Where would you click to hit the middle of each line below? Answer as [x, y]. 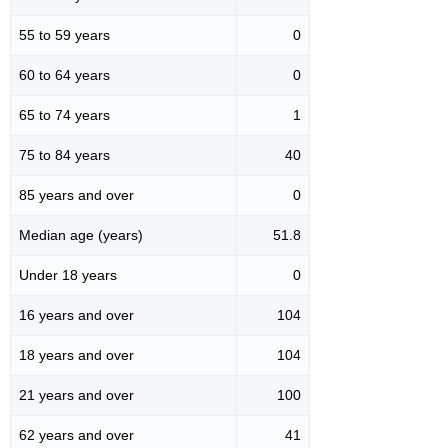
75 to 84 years [64, 155]
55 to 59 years [64, 35]
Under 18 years [68, 275]
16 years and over [76, 315]
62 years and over [76, 435]
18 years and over [76, 355]
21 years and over [76, 395]
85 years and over [76, 195]
